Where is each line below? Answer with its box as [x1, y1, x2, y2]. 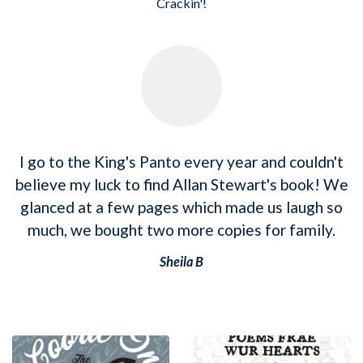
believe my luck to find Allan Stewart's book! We [15, 174, 348, 194]
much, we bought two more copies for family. [28, 220, 335, 239]
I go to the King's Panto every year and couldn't [19, 152, 344, 171]
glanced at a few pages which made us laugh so [20, 197, 343, 216]
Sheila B [160, 253, 203, 269]
